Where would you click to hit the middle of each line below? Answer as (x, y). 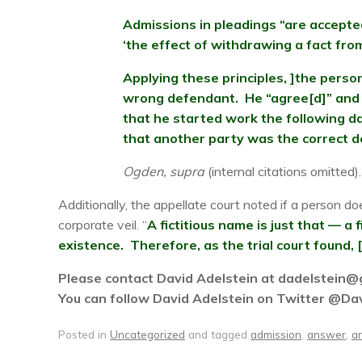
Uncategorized (147, 335)
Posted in (84, 335)
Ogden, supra (164, 171)
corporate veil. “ (103, 225)
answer (326, 335)
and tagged (218, 335)
